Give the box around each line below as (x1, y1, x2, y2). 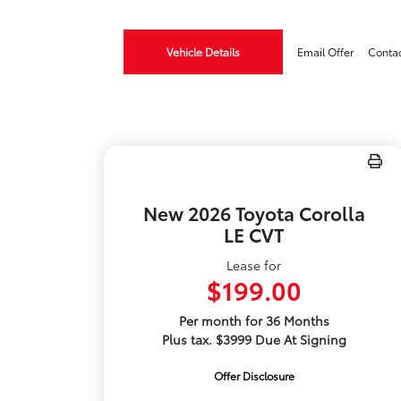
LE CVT (224, 221, 285, 247)
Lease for (226, 256, 282, 274)
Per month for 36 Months (178, 311, 329, 329)
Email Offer (297, 44, 354, 59)
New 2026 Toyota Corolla (142, 200, 365, 226)
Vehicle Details (166, 44, 241, 59)
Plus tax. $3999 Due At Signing (161, 330, 346, 348)
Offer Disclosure (213, 368, 294, 383)
